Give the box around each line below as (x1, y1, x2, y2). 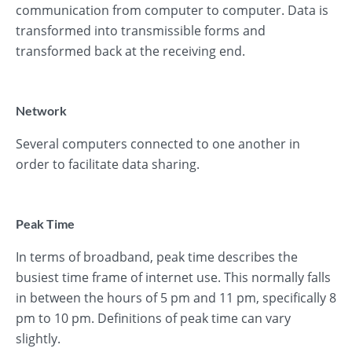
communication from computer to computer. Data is (16, 2, 328, 19)
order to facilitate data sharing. (16, 156, 200, 173)
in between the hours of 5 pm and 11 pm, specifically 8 (16, 289, 336, 306)
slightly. (16, 330, 60, 347)
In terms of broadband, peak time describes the (16, 248, 298, 266)
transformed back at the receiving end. (16, 42, 245, 60)
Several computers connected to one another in (16, 135, 300, 152)
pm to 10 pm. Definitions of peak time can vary (16, 310, 291, 327)
